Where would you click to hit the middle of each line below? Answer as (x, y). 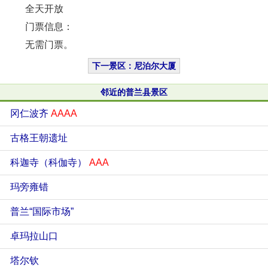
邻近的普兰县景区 (134, 92)
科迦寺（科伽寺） (50, 162)
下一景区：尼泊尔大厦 (134, 66)
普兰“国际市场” (42, 211)
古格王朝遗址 (39, 138)
